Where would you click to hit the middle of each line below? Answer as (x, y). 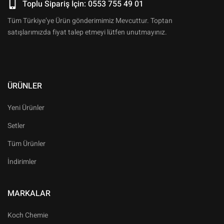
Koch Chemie (28, 215)
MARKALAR (29, 194)
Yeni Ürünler (26, 108)
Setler (16, 126)
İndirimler (22, 162)
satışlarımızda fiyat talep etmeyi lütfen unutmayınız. (87, 32)
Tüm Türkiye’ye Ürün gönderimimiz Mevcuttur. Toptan (90, 21)
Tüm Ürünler (26, 144)
